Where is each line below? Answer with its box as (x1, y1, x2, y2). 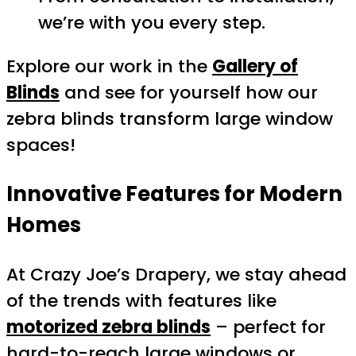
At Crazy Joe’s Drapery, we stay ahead (6, 261, 346, 287)
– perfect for (211, 314, 326, 339)
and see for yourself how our (60, 80, 318, 106)
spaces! (6, 133, 75, 158)
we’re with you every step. (38, 10, 265, 36)
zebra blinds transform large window (6, 106, 333, 132)
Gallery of (212, 54, 298, 79)
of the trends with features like (6, 288, 277, 313)
